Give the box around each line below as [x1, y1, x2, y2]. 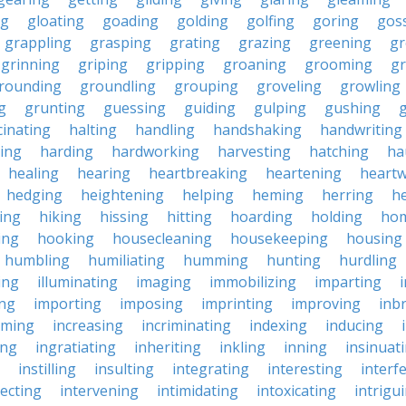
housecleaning [112, 228, 212, 248]
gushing [324, 98, 381, 118]
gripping [146, 54, 205, 74]
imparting [314, 272, 382, 292]
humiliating [88, 250, 165, 270]
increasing [53, 315, 123, 335]
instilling [18, 359, 76, 379]
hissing [100, 207, 149, 227]
